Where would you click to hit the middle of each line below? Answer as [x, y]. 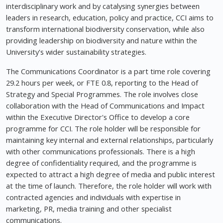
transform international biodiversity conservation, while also [105, 29]
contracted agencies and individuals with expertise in [93, 197]
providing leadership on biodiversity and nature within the [102, 41]
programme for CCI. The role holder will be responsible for [103, 129]
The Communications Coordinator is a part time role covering [108, 71]
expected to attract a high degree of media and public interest [111, 174]
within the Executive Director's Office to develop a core [98, 117]
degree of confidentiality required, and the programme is [101, 163]
